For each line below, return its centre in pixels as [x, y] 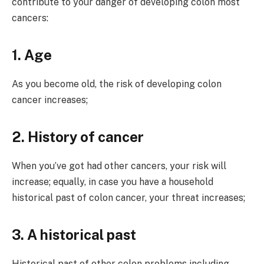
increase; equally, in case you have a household [113, 182]
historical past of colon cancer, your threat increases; [128, 198]
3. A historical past [74, 235]
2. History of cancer [78, 137]
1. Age [32, 55]
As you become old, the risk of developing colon [117, 84]
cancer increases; [50, 100]
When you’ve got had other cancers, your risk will [119, 166]
